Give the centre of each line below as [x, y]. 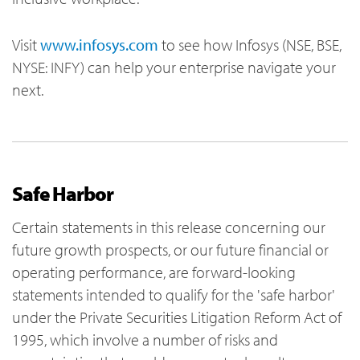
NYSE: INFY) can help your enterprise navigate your [174, 67]
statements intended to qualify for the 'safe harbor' [174, 295]
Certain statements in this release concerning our [169, 227]
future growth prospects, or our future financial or [170, 250]
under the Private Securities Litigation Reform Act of [177, 317]
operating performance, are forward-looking [154, 272]
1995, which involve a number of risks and [145, 340]
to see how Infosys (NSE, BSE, [250, 45]
